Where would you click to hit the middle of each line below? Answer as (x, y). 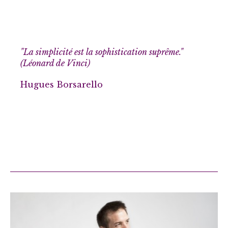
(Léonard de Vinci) (55, 63)
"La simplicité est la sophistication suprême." (102, 52)
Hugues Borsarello (62, 85)
